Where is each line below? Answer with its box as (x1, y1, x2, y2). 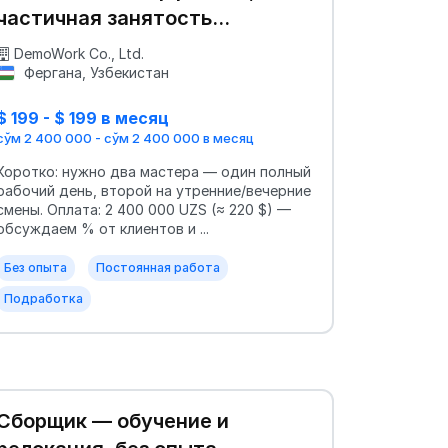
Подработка (4, 290, 83, 306)
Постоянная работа (96, 259, 220, 275)
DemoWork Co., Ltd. (14, 45, 144, 63)
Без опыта (4, 259, 67, 275)
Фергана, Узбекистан (19, 64, 169, 82)
